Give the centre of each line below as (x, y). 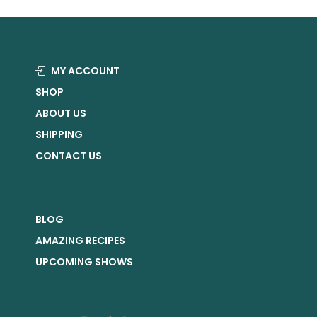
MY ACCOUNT (85, 70)
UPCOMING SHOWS (84, 261)
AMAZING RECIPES (80, 240)
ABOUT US (61, 113)
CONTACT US (69, 155)
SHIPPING (59, 134)
